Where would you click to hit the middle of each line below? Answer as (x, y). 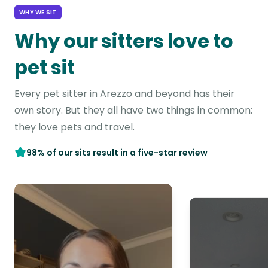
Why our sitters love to (124, 41)
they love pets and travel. (74, 127)
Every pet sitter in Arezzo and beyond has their (124, 94)
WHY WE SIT (38, 12)
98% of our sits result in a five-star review (117, 153)
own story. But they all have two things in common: (133, 110)
